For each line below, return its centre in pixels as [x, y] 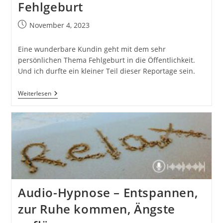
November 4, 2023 [59, 25]
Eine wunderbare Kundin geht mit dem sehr [92, 49]
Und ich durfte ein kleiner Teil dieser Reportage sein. [106, 71]
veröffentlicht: [41, 35]
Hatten [62, 141]
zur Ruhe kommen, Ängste [96, 209]
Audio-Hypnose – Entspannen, [108, 193]
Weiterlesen [34, 94]
